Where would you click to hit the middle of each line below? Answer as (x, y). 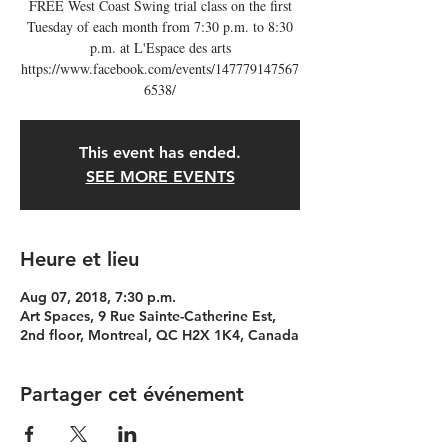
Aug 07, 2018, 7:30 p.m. (98, 297)
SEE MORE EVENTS (160, 176)
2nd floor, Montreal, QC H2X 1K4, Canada (159, 335)
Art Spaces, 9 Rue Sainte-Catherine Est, (148, 316)
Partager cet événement (132, 394)
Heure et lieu (79, 259)
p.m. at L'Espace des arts (160, 47)
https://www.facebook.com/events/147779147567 (160, 68)
